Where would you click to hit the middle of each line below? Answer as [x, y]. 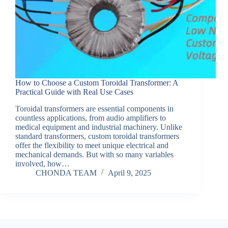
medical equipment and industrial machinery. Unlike [99, 127]
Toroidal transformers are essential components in [94, 109]
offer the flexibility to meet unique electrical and [92, 146]
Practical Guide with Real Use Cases [74, 92]
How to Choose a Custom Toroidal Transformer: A [97, 83]
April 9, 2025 [130, 173]
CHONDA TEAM [66, 173]
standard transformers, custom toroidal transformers [97, 136]
